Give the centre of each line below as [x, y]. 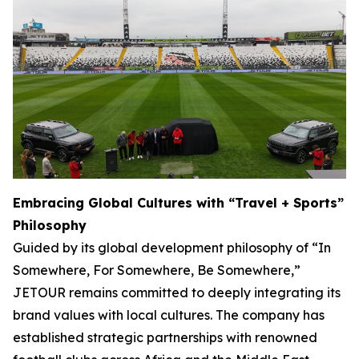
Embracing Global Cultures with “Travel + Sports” [178, 203]
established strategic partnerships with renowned [165, 338]
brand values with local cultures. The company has [169, 315]
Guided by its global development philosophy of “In [172, 248]
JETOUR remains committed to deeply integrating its [177, 293]
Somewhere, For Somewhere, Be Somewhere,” [157, 270]
